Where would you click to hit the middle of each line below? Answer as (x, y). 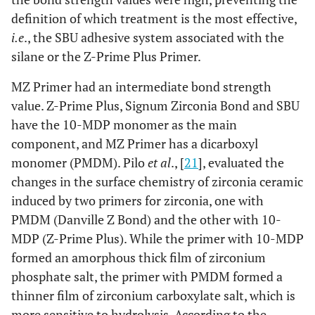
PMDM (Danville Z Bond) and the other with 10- (146, 219)
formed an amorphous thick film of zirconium (139, 257)
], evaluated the (241, 162)
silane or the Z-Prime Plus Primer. (106, 56)
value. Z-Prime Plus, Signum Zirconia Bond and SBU (155, 105)
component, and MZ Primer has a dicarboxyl (135, 143)
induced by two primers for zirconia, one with (137, 200)
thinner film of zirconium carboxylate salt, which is (153, 295)
